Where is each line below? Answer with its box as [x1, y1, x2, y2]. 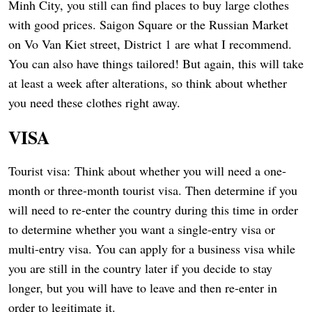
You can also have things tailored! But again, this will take [8, 55, 304, 72]
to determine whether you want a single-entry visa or [8, 221, 275, 238]
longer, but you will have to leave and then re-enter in [8, 279, 277, 297]
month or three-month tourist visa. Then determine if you [8, 182, 297, 199]
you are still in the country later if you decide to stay [8, 260, 272, 277]
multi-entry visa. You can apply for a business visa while [8, 240, 295, 258]
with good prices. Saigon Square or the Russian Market [8, 16, 288, 33]
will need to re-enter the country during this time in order [8, 201, 298, 219]
